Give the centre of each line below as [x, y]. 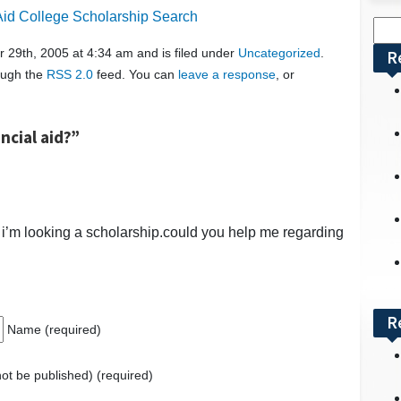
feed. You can [136, 74]
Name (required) [54, 329]
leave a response [227, 74]
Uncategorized [279, 52]
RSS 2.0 [70, 74]
